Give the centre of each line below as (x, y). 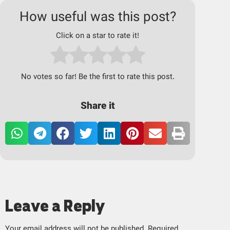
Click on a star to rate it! (98, 36)
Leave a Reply (55, 205)
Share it (98, 106)
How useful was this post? (98, 17)
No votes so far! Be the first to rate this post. (98, 77)
